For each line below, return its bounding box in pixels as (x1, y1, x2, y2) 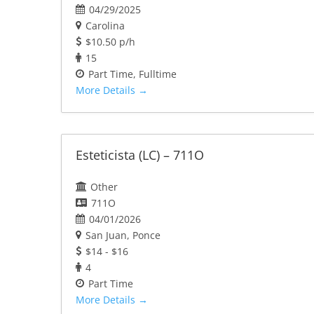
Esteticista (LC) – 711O (76, 146, 204, 164)
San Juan (86, 228, 127, 243)
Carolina (86, 19, 125, 33)
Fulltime (139, 67, 177, 81)
